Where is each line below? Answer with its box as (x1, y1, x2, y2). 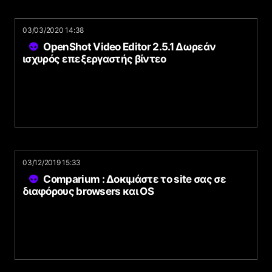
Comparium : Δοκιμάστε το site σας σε (43, 173, 226, 185)
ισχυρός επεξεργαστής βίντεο (22, 53, 166, 65)
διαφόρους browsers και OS (22, 185, 154, 197)
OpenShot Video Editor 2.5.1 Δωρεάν (43, 41, 216, 53)
